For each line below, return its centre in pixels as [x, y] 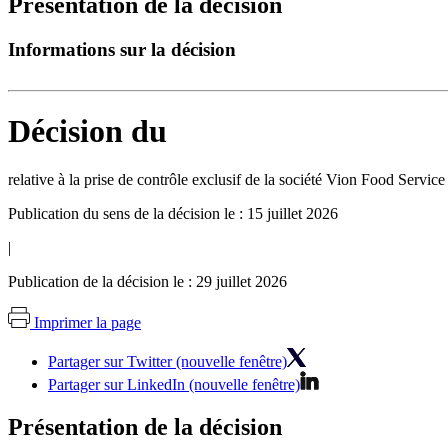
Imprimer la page [87, 323]
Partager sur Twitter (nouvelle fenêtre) [167, 362]
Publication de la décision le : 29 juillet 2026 [147, 282]
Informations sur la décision [122, 49]
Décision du [87, 131]
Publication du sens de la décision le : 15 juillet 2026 [173, 214]
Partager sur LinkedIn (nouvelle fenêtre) [174, 385]
